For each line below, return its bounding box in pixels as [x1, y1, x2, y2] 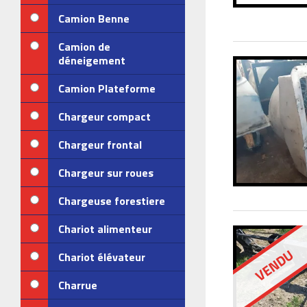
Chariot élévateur [58, 249, 145, 265]
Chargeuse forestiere [58, 193, 165, 209]
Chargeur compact [58, 108, 151, 125]
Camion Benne [58, 10, 130, 27]
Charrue [58, 277, 97, 293]
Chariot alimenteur [58, 221, 152, 237]
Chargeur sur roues [58, 164, 153, 181]
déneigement [58, 52, 125, 69]
